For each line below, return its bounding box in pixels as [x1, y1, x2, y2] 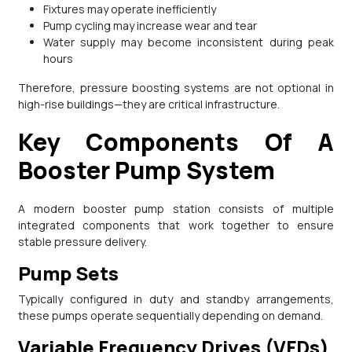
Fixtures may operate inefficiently [43, 2, 217, 17]
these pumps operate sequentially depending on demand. [18, 308, 324, 324]
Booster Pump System [18, 154, 276, 187]
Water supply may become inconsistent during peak [43, 35, 334, 50]
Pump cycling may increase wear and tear [43, 18, 258, 34]
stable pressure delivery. [18, 234, 148, 250]
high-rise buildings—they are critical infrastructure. [18, 97, 280, 112]
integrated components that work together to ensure [18, 218, 334, 233]
